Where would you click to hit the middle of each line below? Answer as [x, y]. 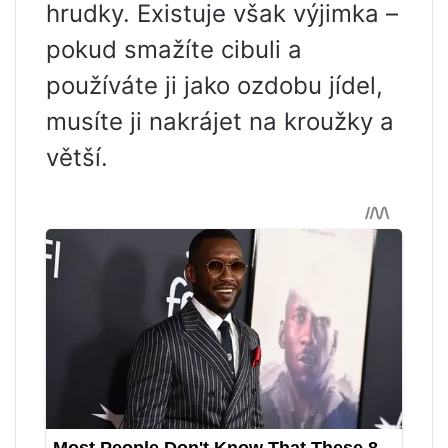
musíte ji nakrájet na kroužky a [220, 122]
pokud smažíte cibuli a [174, 50]
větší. [77, 158]
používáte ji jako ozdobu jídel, [214, 86]
